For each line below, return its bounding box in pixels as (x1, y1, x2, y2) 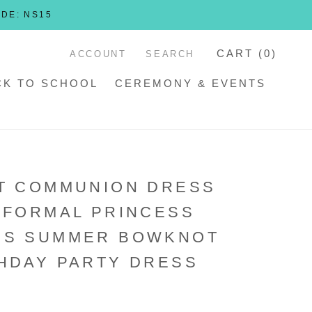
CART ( (217, 47, 264, 59)
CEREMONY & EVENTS (115, 77, 266, 89)
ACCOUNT (70, 48, 127, 59)
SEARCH (146, 48, 194, 59)
